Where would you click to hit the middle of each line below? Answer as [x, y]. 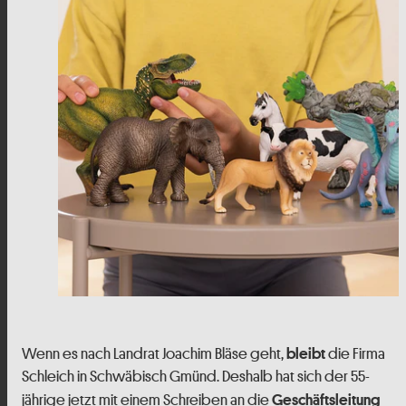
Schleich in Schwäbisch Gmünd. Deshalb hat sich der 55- [196, 376]
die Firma [355, 353]
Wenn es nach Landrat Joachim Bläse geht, [154, 353]
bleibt [306, 353]
